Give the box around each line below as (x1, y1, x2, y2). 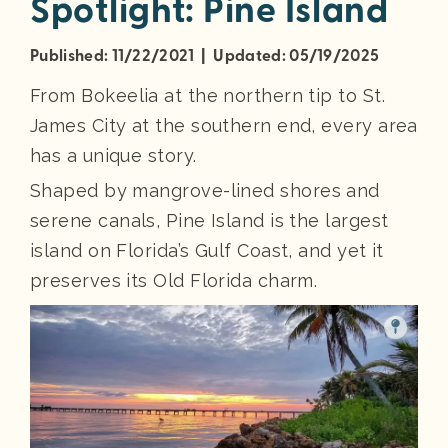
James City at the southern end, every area (30, 114, 418, 136)
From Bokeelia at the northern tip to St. (30, 84, 386, 106)
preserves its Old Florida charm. (30, 269, 329, 291)
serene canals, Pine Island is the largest (30, 209, 389, 231)
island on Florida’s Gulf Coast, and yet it (30, 239, 384, 261)
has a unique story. (30, 144, 197, 166)
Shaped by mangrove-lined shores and (30, 179, 380, 201)
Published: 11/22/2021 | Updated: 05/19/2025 (30, 45, 380, 66)
